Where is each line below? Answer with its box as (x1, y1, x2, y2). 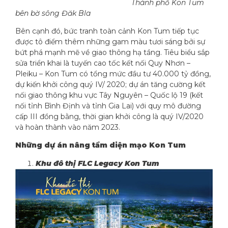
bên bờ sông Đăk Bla (15, 8, 91, 18)
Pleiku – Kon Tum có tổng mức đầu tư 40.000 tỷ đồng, (15, 69, 211, 79)
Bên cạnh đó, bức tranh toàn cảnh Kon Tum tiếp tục (15, 26, 199, 36)
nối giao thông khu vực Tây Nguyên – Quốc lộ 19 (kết (15, 91, 203, 100)
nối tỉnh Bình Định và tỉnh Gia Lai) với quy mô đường (15, 101, 201, 111)
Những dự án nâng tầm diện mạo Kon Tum (15, 140, 188, 150)
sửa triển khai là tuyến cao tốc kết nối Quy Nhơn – (15, 59, 190, 68)
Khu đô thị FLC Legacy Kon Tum (36, 158, 159, 168)
